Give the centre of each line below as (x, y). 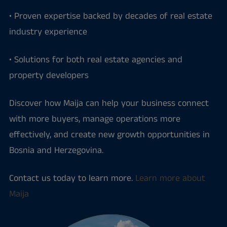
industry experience (48, 32)
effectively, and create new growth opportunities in (109, 135)
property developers (49, 75)
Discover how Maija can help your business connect (109, 103)
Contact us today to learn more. (72, 178)
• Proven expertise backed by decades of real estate (110, 16)
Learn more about (170, 178)
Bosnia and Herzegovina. (56, 150)
